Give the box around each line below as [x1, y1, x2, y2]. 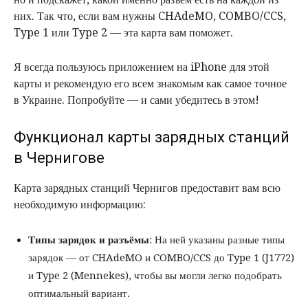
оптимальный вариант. [28, 287, 130, 300]
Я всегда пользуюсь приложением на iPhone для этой [14, 60, 269, 74]
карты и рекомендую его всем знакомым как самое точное [14, 77, 287, 91]
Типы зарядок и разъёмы [28, 234, 149, 247]
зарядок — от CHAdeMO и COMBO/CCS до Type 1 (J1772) [28, 252, 294, 265]
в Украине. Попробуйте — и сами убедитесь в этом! [14, 93, 259, 107]
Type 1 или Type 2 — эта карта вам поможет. [14, 26, 233, 40]
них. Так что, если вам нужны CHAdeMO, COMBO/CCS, [14, 10, 286, 23]
